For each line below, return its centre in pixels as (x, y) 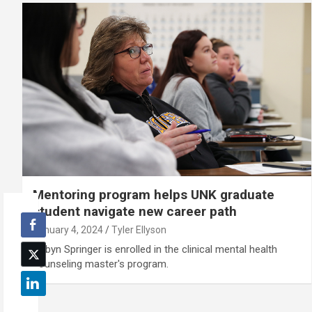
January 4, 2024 (68, 229)
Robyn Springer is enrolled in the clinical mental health (155, 249)
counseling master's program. (101, 264)
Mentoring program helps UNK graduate (154, 194)
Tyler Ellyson (139, 229)
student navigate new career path (135, 211)
